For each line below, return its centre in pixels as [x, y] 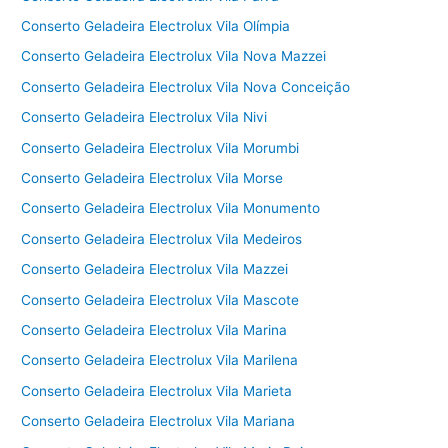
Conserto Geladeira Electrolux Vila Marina [154, 330]
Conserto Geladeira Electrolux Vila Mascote [160, 299]
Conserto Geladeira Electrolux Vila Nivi [144, 117]
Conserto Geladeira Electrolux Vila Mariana [158, 421]
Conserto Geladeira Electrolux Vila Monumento [171, 208]
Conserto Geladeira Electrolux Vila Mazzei [155, 269]
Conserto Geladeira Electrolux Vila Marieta [157, 390]
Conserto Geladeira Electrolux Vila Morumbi [160, 147]
